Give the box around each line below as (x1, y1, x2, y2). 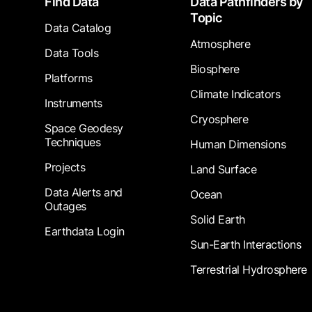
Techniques (45, 135, 100, 150)
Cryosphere (190, 112, 249, 127)
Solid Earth (190, 212, 245, 227)
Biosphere (190, 62, 240, 77)
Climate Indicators (190, 87, 281, 102)
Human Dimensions (190, 137, 286, 152)
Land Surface (190, 162, 257, 177)
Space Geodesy (45, 121, 123, 136)
